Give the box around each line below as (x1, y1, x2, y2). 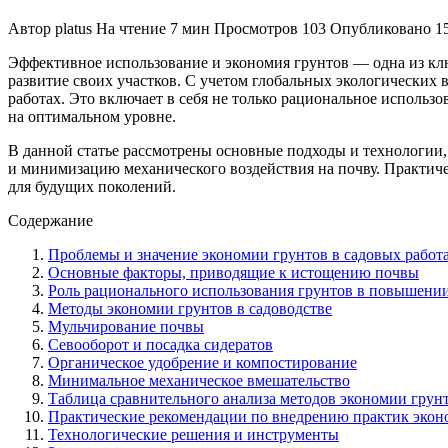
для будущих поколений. (8, 177, 176, 195)
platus (55, 19, 92, 37)
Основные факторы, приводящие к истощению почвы (48, 263, 419, 281)
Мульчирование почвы (48, 317, 204, 335)
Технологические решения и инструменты (48, 425, 339, 443)
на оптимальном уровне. (8, 107, 176, 125)
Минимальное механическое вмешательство (48, 371, 350, 389)
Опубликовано (330, 19, 431, 37)
